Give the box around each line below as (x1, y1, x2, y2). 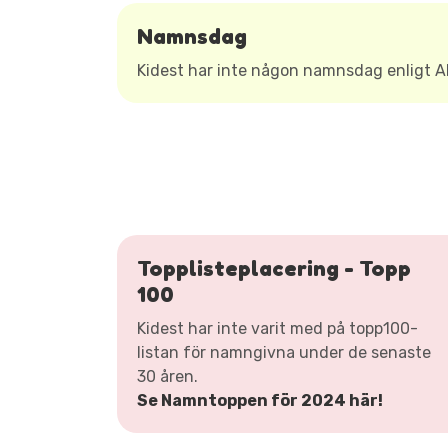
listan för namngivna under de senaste (137, 343, 431, 362)
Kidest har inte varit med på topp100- (137, 319, 418, 338)
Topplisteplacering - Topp (137, 255, 411, 281)
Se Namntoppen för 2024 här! (137, 391, 383, 410)
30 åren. (137, 367, 198, 386)
